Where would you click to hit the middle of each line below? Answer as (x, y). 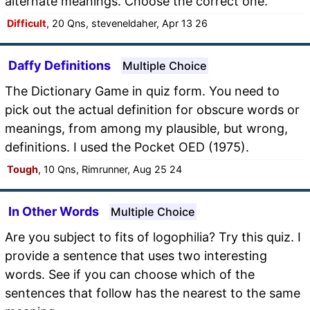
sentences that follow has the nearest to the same (153, 293)
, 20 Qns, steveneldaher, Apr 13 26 (127, 23)
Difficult (27, 23)
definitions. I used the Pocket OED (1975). (127, 147)
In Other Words (54, 211)
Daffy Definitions (60, 65)
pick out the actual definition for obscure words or (152, 109)
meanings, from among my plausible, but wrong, (146, 128)
